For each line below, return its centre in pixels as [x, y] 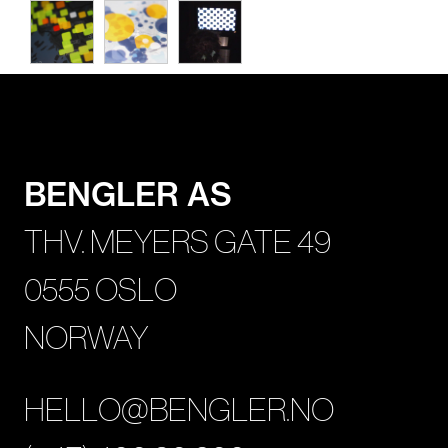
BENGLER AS [128, 193]
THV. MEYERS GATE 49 [177, 241]
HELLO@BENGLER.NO [179, 409]
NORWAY [86, 337]
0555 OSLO [100, 289]
